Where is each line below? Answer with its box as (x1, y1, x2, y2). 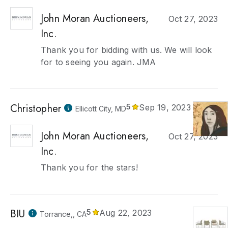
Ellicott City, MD (75, 104, 127, 113)
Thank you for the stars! (41, 162, 138, 173)
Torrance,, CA (39, 210, 87, 218)
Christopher (10, 101, 62, 116)
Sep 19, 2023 (139, 102, 191, 112)
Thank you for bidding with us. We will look (41, 45, 212, 55)
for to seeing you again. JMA (41, 57, 156, 67)
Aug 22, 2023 (99, 208, 152, 218)
